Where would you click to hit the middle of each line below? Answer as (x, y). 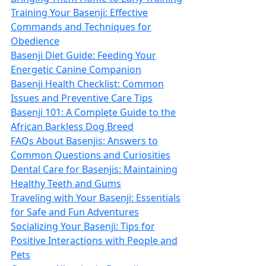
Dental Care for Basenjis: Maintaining (94, 169)
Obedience (35, 41)
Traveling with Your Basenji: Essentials (96, 198)
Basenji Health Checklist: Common (87, 84)
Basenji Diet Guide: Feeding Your (83, 55)
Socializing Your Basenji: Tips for (83, 226)
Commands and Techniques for (81, 27)
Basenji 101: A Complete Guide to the (93, 112)
